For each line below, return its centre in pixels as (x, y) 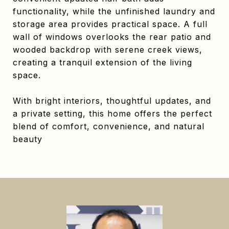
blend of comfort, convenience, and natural (109, 126)
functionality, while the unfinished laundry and (114, 11)
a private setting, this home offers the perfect (112, 113)
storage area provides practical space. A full (110, 24)
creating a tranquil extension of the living (102, 62)
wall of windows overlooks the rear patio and (112, 37)
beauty (28, 139)
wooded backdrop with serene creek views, (108, 50)
